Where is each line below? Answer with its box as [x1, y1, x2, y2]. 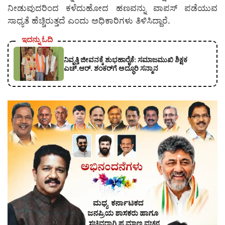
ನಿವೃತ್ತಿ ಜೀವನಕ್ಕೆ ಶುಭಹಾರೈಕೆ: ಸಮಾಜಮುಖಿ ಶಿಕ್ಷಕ [64, 55, 187, 64]
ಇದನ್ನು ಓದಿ [22, 34, 53, 44]
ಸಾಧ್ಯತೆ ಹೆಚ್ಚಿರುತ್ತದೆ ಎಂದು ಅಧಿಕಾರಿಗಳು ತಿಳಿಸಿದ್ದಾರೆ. [8, 15, 170, 26]
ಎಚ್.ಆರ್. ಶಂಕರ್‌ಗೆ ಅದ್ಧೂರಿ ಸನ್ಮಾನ [64, 63, 158, 72]
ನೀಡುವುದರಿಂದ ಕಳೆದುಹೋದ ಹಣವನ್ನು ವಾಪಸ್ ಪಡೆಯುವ [8, 3, 217, 13]
